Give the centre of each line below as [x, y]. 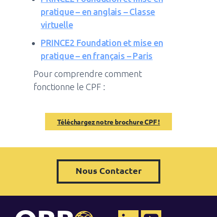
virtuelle [57, 24]
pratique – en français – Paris [97, 55]
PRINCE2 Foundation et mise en [102, 42]
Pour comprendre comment [88, 73]
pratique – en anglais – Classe [98, 11]
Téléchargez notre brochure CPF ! [108, 121]
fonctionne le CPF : [70, 86]
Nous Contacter [108, 170]
